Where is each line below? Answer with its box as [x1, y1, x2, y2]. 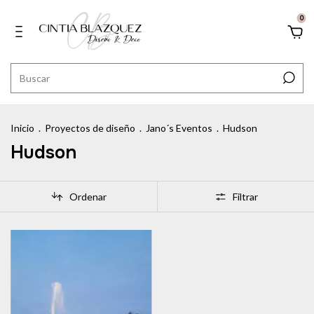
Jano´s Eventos [146, 122, 212, 134]
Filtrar [232, 190, 258, 203]
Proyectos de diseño [45, 122, 135, 134]
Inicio [11, 122, 34, 134]
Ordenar [69, 190, 107, 203]
